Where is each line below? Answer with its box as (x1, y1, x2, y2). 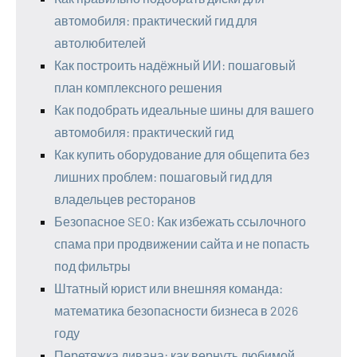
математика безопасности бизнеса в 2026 (54, 302, 298, 318)
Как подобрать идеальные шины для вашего (54, 101, 314, 117)
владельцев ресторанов (54, 190, 196, 206)
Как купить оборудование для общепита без (54, 146, 309, 162)
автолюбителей (54, 34, 146, 50)
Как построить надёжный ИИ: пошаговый (54, 57, 296, 73)
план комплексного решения (54, 79, 222, 95)
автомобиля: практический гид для (54, 12, 257, 28)
